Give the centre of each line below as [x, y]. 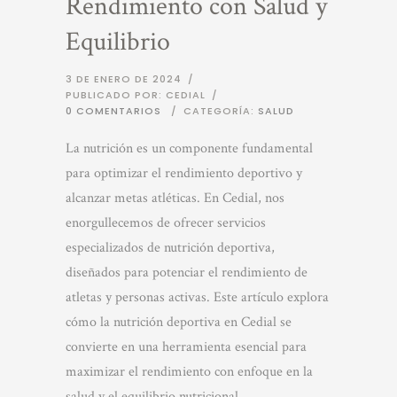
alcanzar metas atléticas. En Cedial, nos [175, 198]
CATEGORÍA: [221, 111]
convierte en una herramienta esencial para [186, 347]
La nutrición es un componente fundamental [189, 148]
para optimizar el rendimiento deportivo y [184, 173]
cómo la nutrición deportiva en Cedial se [179, 322]
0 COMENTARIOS [113, 111]
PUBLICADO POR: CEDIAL [136, 95]
